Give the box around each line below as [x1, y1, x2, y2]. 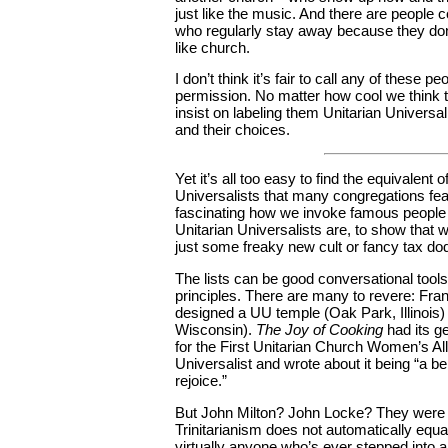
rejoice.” [175, 372, 227, 390]
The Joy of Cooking [256, 321, 383, 339]
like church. [175, 38, 250, 56]
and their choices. [175, 121, 290, 139]
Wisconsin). [175, 321, 256, 339]
